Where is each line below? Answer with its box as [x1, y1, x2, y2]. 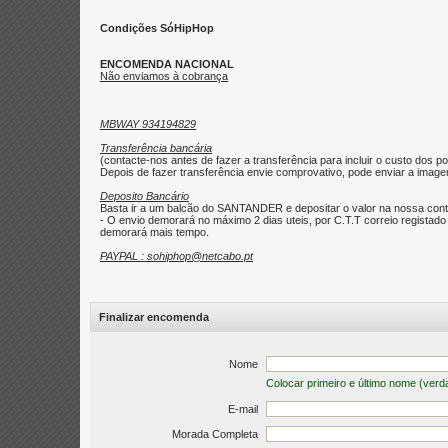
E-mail [228, 403, 258, 415]
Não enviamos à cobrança [100, 70, 228, 82]
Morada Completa [172, 428, 258, 440]
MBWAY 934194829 [100, 118, 196, 130]
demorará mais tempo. [100, 226, 209, 238]
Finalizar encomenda [90, 311, 209, 323]
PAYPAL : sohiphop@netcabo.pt [100, 250, 253, 262]
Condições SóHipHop [100, 22, 214, 34]
